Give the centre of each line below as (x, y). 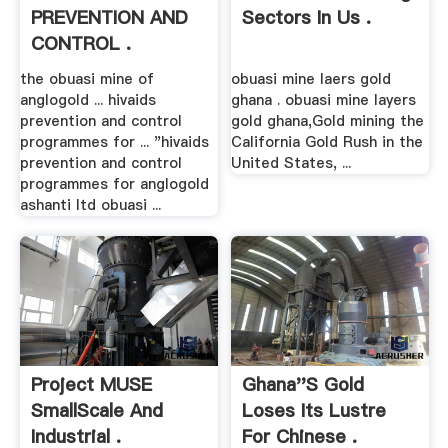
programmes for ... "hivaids (114, 141)
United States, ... (291, 162)
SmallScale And (96, 410)
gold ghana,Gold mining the (328, 120)
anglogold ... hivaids (87, 99)
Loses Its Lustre (314, 410)
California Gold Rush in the (327, 141)
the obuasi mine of (86, 78)
